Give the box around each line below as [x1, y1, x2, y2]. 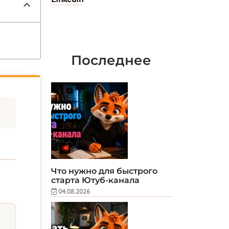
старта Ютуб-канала [51, 175, 140, 185]
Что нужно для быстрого [51, 166, 158, 176]
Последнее [71, 52, 152, 68]
